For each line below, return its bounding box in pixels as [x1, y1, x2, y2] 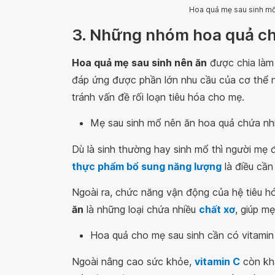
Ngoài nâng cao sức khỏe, [72, 255, 195, 268]
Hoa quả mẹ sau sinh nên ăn [72, 56, 207, 69]
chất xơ [199, 203, 235, 215]
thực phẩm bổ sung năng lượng [72, 160, 222, 172]
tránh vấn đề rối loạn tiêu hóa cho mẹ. [72, 90, 244, 103]
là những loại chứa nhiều [83, 203, 199, 215]
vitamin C [195, 255, 240, 268]
